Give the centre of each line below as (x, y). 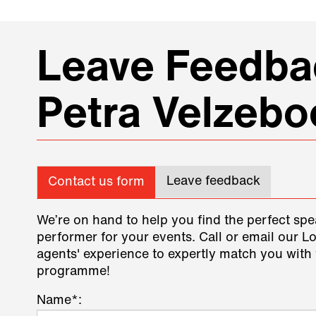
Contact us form (96, 183)
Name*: (59, 301)
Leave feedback (213, 182)
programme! (73, 272)
